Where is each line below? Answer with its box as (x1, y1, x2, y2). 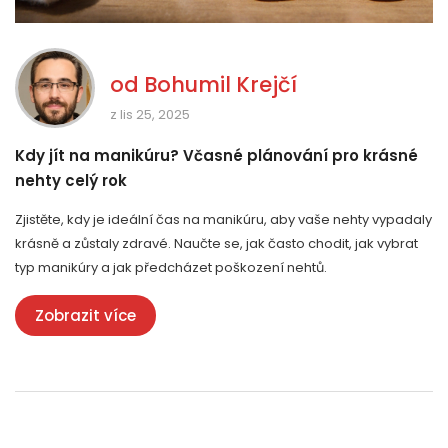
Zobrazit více (35, 305, 136, 327)
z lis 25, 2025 (110, 105, 190, 125)
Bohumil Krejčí (144, 70, 297, 100)
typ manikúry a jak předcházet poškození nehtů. (15, 258, 327, 278)
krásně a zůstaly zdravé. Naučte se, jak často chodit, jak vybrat (15, 234, 418, 254)
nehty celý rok (15, 170, 127, 192)
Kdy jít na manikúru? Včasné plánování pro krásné (15, 145, 418, 167)
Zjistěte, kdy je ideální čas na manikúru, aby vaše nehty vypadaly (15, 210, 432, 230)
